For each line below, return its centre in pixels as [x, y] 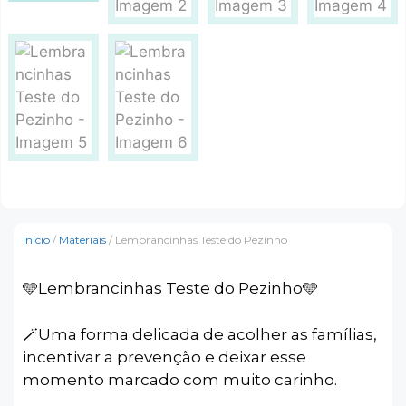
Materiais [82, 240]
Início [36, 240]
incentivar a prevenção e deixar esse [164, 357]
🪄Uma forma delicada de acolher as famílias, [200, 334]
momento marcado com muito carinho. [180, 379]
